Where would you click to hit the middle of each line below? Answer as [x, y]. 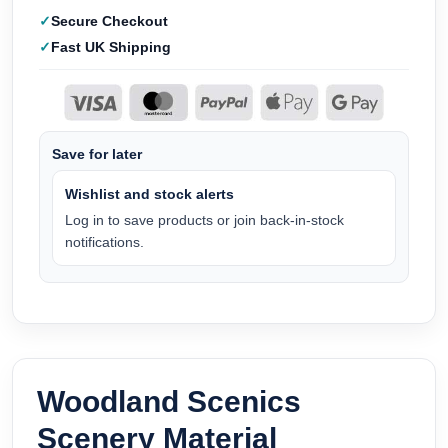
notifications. [104, 241]
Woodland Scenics [169, 401]
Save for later [97, 153]
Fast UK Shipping [111, 47]
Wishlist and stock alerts [149, 193]
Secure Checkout [109, 21]
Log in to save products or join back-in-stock [204, 219]
